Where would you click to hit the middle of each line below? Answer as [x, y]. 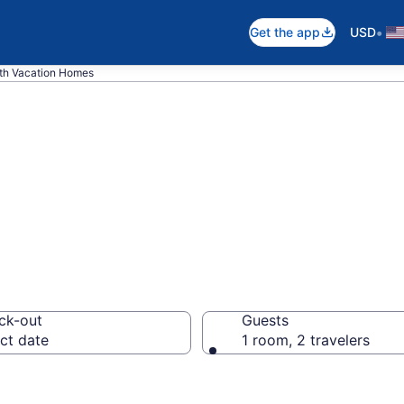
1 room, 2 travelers [306, 340]
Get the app [285, 32]
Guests [265, 320]
